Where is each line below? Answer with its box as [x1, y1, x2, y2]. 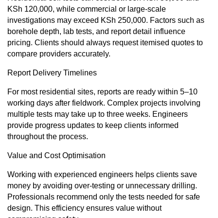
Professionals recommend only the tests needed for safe [7, 193, 200, 201]
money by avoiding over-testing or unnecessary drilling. [7, 182, 197, 190]
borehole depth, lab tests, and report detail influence [7, 27, 185, 36]
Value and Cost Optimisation [7, 151, 106, 160]
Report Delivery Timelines [7, 69, 97, 77]
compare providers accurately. [7, 50, 110, 58]
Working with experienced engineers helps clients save [7, 170, 197, 179]
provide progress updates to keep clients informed [7, 121, 179, 130]
